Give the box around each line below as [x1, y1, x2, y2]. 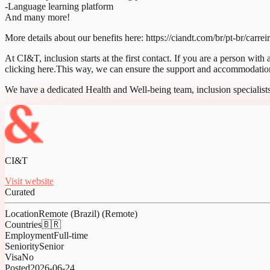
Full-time [54, 230, 88, 240]
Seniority [5, 240, 39, 251]
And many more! [5, 11, 70, 22]
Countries [5, 219, 42, 230]
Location [5, 208, 39, 219]
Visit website [5, 175, 54, 186]
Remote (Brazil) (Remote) [39, 208, 137, 219]
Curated [5, 186, 35, 197]
